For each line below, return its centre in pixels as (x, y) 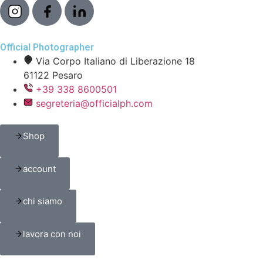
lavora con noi (52, 234)
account (39, 168)
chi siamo (43, 201)
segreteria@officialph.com (94, 104)
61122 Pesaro (53, 75)
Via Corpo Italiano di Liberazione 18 (115, 61)
